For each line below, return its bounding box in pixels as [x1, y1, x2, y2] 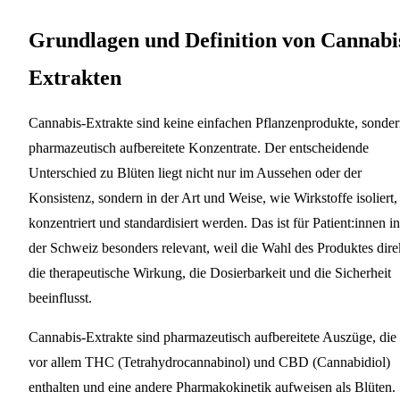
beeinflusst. [29, 289, 92, 305]
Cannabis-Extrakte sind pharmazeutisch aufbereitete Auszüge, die [29, 329, 396, 345]
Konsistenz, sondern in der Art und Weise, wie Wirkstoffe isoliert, [29, 189, 397, 205]
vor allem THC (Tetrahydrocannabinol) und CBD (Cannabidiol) [29, 354, 390, 370]
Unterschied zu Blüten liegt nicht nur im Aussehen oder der [29, 164, 362, 180]
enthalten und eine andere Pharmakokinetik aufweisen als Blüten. [29, 379, 396, 395]
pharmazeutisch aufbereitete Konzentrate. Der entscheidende [29, 139, 369, 155]
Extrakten [29, 65, 121, 89]
